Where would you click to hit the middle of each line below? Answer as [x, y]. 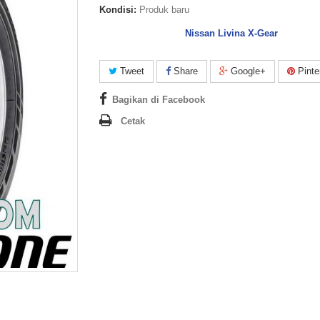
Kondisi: [118, 10]
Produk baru [164, 10]
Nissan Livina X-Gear [231, 33]
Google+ [247, 71]
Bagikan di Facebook [159, 100]
